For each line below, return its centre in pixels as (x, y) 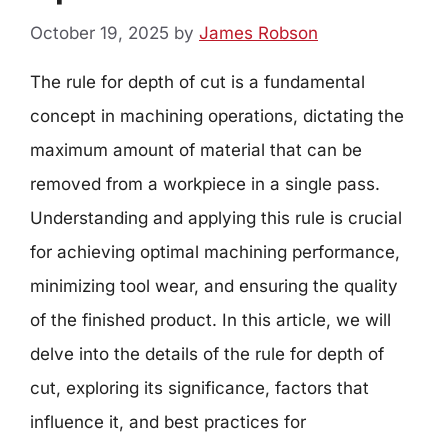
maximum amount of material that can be (196, 149)
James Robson (258, 32)
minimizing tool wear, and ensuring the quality (214, 285)
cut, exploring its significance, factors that (199, 387)
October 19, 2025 (99, 32)
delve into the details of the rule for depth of (207, 353)
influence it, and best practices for (168, 421)
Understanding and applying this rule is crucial (216, 217)
